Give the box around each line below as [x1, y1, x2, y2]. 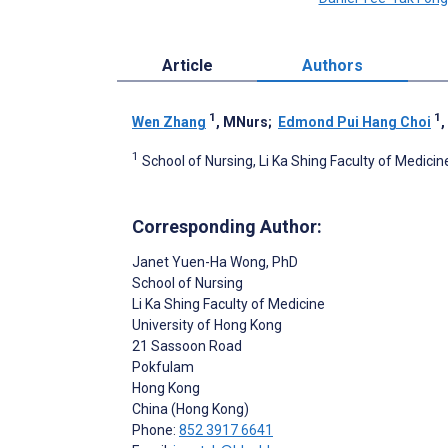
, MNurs [216, 114, 268, 131]
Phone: [132, 421, 179, 438]
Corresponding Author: [132, 215, 322, 237]
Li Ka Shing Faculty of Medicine [132, 295, 325, 312]
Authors [302, 56, 364, 76]
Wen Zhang [132, 114, 206, 131]
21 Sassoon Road [132, 337, 242, 354]
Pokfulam [132, 358, 194, 375]
